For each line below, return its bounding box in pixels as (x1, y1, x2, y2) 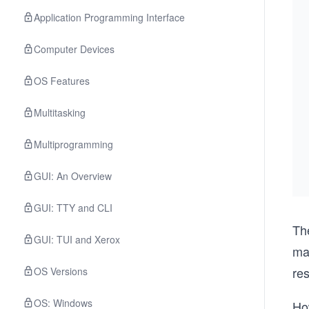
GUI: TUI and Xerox (34, 232, 120, 246)
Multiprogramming (34, 137, 113, 151)
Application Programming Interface (34, 10, 185, 24)
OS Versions (34, 264, 88, 278)
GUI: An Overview (34, 169, 112, 183)
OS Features (34, 74, 90, 88)
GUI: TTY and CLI (34, 201, 112, 215)
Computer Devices (34, 42, 114, 56)
